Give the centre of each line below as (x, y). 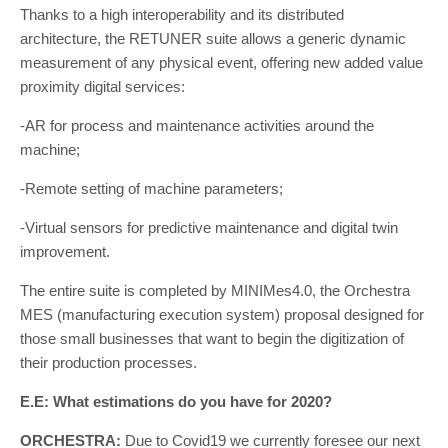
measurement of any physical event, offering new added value (221, 62)
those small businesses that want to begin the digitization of (212, 338)
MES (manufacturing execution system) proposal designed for (222, 314)
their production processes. (108, 362)
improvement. (65, 251)
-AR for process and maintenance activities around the (197, 125)
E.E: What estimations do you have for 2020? (176, 401)
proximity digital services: (102, 86)
